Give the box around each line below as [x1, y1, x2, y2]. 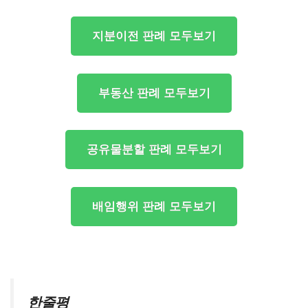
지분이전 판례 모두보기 [92, 30, 216, 43]
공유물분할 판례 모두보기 [86, 143, 222, 156]
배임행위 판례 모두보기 [92, 199, 216, 213]
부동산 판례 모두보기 [98, 86, 210, 100]
